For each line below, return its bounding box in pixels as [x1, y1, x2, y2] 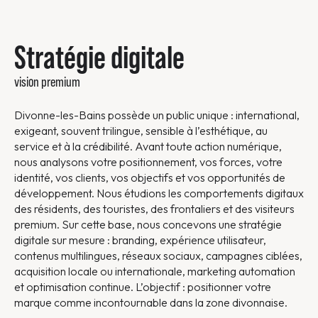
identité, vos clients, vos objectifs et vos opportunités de [14, 170, 285, 185]
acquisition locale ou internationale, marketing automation [14, 264, 295, 278]
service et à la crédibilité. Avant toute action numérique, [14, 139, 282, 153]
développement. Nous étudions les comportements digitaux [14, 186, 304, 200]
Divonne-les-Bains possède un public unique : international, [14, 108, 300, 122]
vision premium [14, 74, 80, 89]
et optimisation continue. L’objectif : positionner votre [14, 280, 271, 294]
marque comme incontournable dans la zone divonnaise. [14, 295, 287, 309]
